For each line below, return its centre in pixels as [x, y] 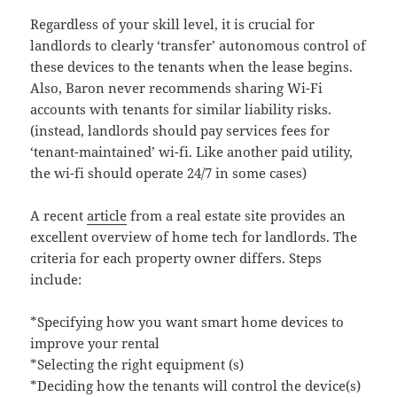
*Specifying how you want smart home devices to [187, 322]
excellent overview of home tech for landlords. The [194, 237]
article [107, 216]
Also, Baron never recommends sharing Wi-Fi [177, 88]
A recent [59, 216]
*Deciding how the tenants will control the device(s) [196, 386]
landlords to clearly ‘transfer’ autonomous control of [198, 46]
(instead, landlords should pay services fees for [180, 131]
